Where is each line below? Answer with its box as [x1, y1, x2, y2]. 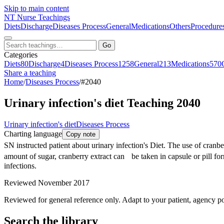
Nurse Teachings [17, 13, 70, 21]
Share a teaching [4, 68, 56, 77]
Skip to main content [4, 4, 69, 12]
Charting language [4, 129, 62, 138]
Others [169, 22, 190, 30]
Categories [4, 50, 37, 59]
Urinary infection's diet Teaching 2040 [4, 96, 200, 109]
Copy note [66, 130, 95, 138]
